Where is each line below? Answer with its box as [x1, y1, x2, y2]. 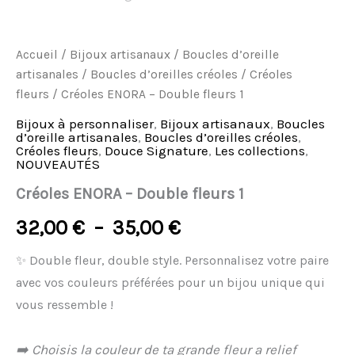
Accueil [16, 48, 58, 62]
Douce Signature [105, 142, 208, 158]
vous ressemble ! [16, 296, 113, 312]
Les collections [215, 142, 305, 158]
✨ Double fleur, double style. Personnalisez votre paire [16, 252, 329, 268]
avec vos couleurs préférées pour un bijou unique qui [16, 274, 325, 290]
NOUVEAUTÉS [16, 155, 100, 172]
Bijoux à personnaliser [16, 115, 154, 132]
